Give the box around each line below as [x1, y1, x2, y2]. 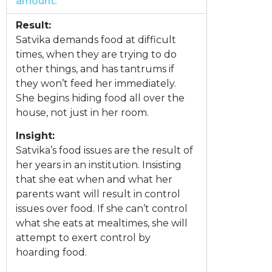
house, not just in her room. [16, 106, 149, 118]
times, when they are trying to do [16, 48, 177, 60]
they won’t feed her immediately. [16, 77, 176, 89]
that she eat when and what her [16, 173, 172, 185]
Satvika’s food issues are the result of [16, 144, 193, 156]
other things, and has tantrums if [16, 63, 174, 75]
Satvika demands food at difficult [16, 33, 176, 46]
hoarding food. [16, 246, 87, 258]
